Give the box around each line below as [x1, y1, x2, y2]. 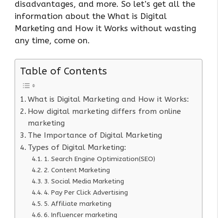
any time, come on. [15, 35, 90, 45]
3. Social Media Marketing [43, 177, 124, 186]
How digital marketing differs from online [28, 107, 182, 116]
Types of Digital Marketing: [28, 143, 127, 152]
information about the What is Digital [15, 11, 167, 21]
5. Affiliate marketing [43, 200, 111, 208]
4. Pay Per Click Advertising [43, 188, 128, 197]
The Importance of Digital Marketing [28, 131, 163, 140]
